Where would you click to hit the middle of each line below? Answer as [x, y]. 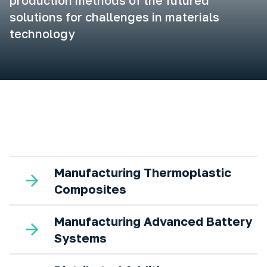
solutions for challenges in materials [114, 17]
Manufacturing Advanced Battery [153, 221]
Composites [90, 189]
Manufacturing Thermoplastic [143, 172]
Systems [80, 238]
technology [42, 33]
